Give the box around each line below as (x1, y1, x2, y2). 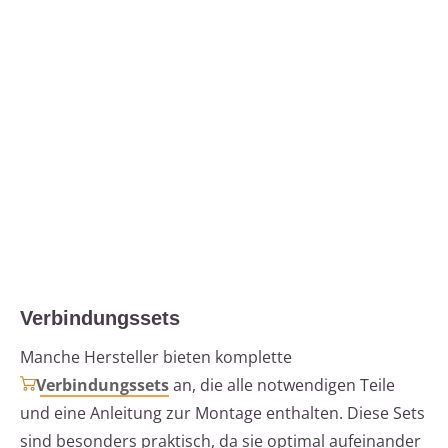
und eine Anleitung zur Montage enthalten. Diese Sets (20, 402, 425, 425)
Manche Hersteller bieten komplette (20, 346, 292, 369)
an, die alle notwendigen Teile (169, 374, 395, 397)
